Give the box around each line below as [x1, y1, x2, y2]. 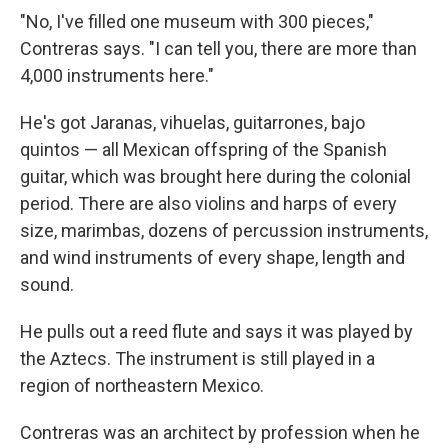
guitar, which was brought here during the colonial [20, 166, 411, 188]
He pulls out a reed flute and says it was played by [20, 321, 413, 343]
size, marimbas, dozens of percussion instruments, [20, 220, 428, 242]
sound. [20, 274, 74, 296]
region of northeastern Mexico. [20, 375, 264, 397]
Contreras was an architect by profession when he [20, 422, 420, 444]
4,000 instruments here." [20, 65, 214, 87]
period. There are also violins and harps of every [20, 193, 397, 215]
